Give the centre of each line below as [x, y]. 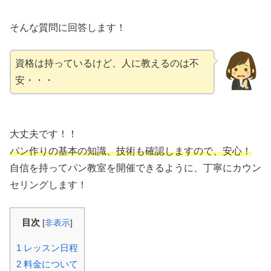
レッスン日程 [50, 247]
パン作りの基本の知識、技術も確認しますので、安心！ [131, 151]
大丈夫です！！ [44, 134]
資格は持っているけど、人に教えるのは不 [107, 64]
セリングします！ [48, 185]
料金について [50, 264]
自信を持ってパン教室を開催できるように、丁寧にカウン [135, 168]
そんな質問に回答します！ [68, 27]
